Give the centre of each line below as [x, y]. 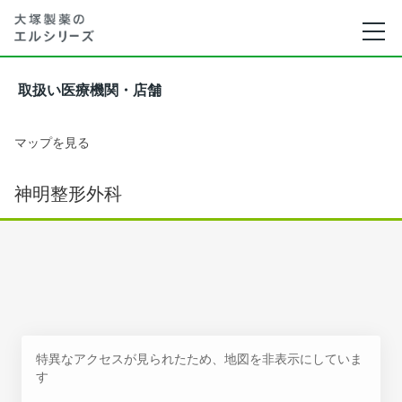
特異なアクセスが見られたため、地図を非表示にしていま [199, 358]
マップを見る [52, 142]
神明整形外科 [68, 194]
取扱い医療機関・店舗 [90, 90]
